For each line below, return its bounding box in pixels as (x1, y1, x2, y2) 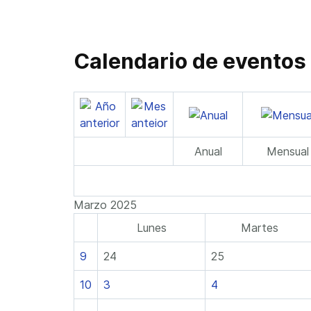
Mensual (267, 144, 309, 158)
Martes (241, 221, 278, 235)
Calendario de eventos (74, 49, 306, 74)
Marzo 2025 (74, 198, 137, 212)
